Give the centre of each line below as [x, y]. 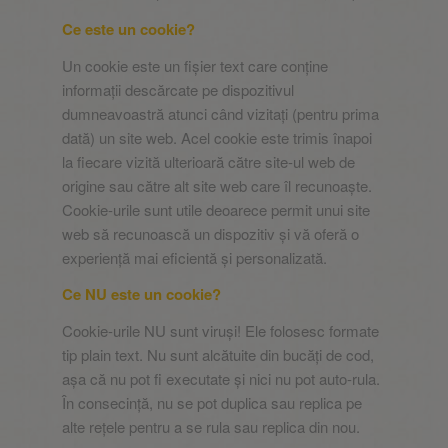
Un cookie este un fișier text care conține [195, 65]
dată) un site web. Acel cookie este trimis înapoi [217, 137]
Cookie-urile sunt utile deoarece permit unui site [216, 209]
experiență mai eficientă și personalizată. [195, 257]
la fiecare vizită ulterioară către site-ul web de [209, 161]
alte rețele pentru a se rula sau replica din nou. [211, 426]
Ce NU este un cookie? [142, 294]
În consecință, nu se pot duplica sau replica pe [212, 402]
